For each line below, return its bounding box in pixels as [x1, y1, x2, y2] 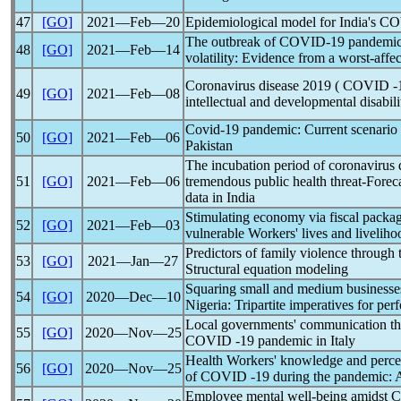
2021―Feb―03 [86, 218, 180, 233]
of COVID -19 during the [185, 369, 334, 384]
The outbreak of [185, 34, 279, 49]
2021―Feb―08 [86, 86, 180, 101]
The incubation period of [185, 158, 328, 173]
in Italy [312, 333, 355, 348]
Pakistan [185, 138, 233, 153]
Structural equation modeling [185, 261, 348, 277]
